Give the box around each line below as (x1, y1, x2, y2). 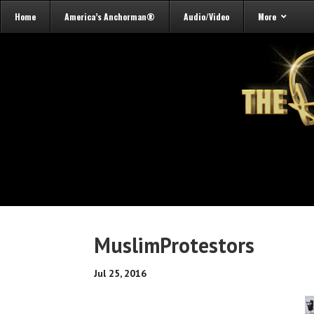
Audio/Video (184, 11, 229, 22)
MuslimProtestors (94, 231, 255, 259)
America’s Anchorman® (64, 11, 155, 22)
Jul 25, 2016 (94, 267, 147, 280)
